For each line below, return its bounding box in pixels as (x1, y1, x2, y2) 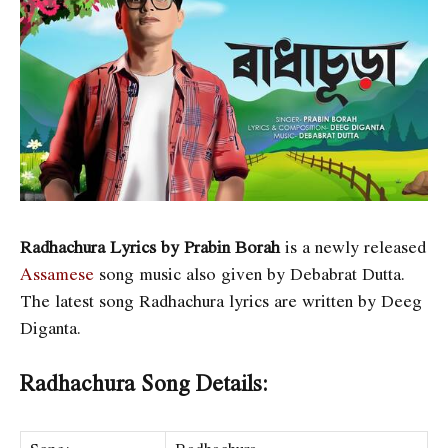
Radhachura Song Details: (20, 366, 268, 400)
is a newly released (285, 233, 426, 259)
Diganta (20, 314, 77, 340)
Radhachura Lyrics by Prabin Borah (20, 233, 285, 259)
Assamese (20, 260, 94, 286)
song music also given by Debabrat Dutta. (94, 260, 405, 286)
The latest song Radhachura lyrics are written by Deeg (20, 287, 422, 313)
